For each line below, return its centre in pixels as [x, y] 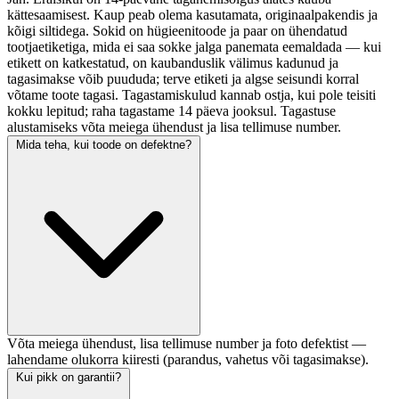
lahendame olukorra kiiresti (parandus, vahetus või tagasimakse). [188, 359]
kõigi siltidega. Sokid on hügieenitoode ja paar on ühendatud [177, 31]
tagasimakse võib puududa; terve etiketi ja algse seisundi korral [183, 79]
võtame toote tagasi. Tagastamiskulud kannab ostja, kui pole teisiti [191, 95]
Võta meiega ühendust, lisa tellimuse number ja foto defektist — [187, 343]
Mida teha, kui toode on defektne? [104, 145]
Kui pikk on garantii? [69, 377]
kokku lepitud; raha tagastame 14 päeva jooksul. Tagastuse [171, 111]
